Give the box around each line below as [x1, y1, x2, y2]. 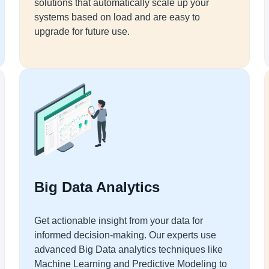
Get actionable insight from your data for [34, 216, 203, 226]
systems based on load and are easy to [34, 12, 200, 22]
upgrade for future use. [34, 26, 130, 37]
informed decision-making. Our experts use [34, 230, 216, 240]
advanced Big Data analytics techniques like [34, 244, 223, 255]
